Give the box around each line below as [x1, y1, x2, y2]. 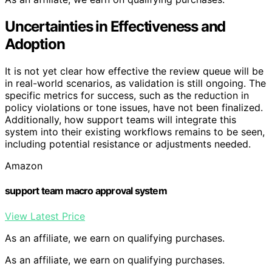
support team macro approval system [5, 185, 167, 197]
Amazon [5, 159, 42, 172]
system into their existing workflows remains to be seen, [5, 125, 265, 138]
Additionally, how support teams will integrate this [5, 113, 236, 126]
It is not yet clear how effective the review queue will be [5, 64, 263, 77]
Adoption [5, 35, 65, 53]
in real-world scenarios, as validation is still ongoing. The [5, 76, 266, 89]
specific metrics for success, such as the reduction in [5, 89, 249, 101]
